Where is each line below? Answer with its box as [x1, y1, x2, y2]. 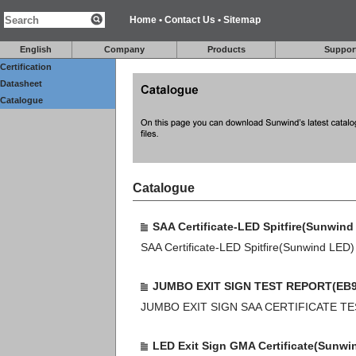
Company [104, 44, 145, 54]
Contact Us [164, 14, 215, 25]
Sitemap [222, 14, 261, 25]
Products [207, 44, 246, 54]
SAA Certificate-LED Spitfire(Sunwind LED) [141, 241, 354, 253]
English [20, 44, 52, 54]
